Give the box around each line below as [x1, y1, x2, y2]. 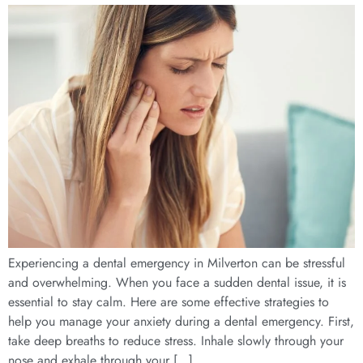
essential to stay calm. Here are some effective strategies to [8, 293, 329, 312]
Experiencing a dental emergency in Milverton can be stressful [8, 254, 345, 273]
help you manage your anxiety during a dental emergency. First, [8, 312, 354, 331]
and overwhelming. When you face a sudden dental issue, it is [8, 273, 346, 293]
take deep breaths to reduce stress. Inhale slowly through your [8, 331, 344, 351]
